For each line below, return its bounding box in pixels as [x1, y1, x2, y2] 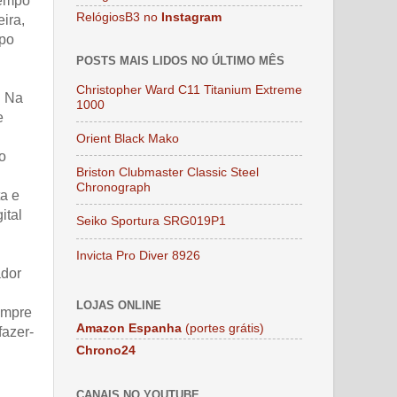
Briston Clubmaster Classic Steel [76, 165, 259, 180]
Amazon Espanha [76, 320, 182, 335]
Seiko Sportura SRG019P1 [76, 214, 226, 229]
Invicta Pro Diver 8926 [76, 247, 200, 262]
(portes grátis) [182, 320, 264, 335]
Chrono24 [76, 342, 136, 357]
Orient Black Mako [76, 131, 179, 146]
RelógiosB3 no [76, 9, 161, 24]
